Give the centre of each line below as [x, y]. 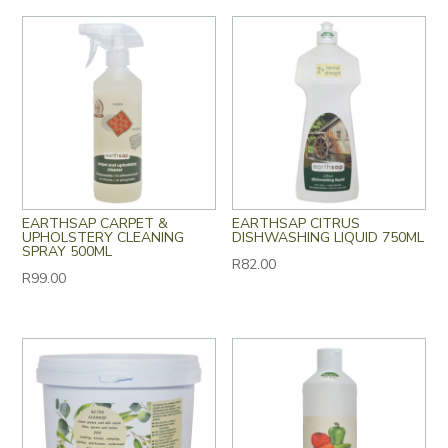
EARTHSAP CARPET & [95, 223]
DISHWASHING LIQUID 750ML [328, 237]
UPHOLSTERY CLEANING [103, 237]
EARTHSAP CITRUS [296, 223]
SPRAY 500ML [67, 251]
